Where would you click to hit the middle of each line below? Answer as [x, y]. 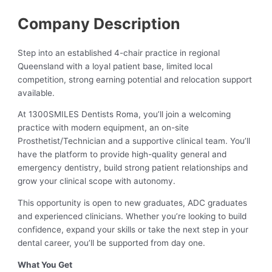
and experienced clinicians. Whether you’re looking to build [132, 216]
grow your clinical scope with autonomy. [97, 181]
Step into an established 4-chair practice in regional [119, 53]
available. [36, 93]
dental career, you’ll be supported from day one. [112, 243]
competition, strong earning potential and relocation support [135, 79]
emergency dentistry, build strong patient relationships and [133, 168]
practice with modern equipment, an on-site [104, 128]
